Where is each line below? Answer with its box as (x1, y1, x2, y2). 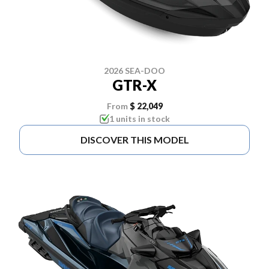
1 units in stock (109, 113, 170, 124)
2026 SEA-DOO (104, 65, 165, 76)
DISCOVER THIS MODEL (80, 134, 189, 146)
